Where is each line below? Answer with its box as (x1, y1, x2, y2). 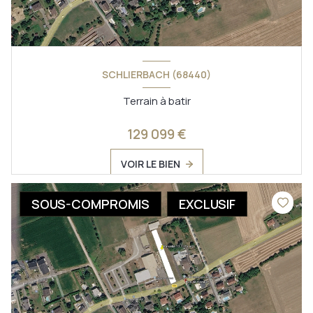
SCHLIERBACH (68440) (102, 68, 211, 82)
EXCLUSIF (179, 195, 235, 212)
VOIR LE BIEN (120, 156, 180, 170)
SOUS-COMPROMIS (31, 195, 150, 212)
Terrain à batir (122, 93, 191, 108)
